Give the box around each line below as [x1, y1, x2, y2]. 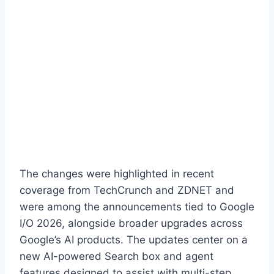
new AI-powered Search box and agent [20, 250, 213, 262]
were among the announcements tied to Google [20, 200, 254, 213]
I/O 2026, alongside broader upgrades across [20, 217, 243, 229]
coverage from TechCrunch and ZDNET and [20, 183, 234, 196]
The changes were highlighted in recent [20, 167, 214, 180]
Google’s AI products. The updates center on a [20, 233, 248, 246]
